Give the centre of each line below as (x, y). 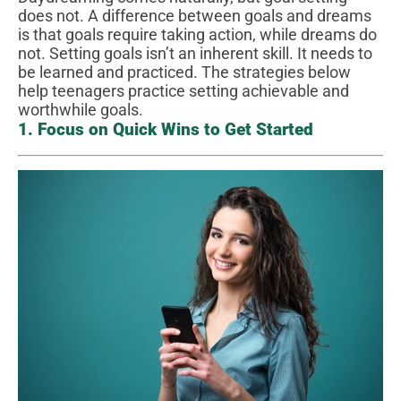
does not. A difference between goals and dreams (195, 15)
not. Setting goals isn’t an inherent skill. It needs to (195, 53)
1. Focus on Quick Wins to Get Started (166, 129)
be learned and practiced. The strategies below (184, 72)
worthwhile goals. (81, 109)
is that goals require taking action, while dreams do (197, 34)
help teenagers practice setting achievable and (183, 90)
